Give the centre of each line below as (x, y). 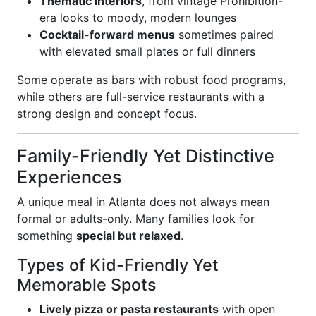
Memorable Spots (87, 285)
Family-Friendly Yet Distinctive (146, 156)
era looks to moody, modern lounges (138, 18)
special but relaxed (128, 236)
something (47, 236)
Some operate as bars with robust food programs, (151, 80)
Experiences (69, 177)
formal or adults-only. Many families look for (136, 219)
